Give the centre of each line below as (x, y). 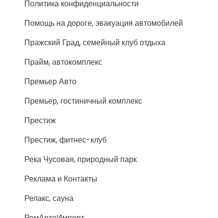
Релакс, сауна (49, 198)
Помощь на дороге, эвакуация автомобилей (104, 23)
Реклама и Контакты (61, 179)
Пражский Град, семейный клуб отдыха (95, 43)
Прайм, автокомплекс (63, 62)
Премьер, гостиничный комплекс (83, 101)
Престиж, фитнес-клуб (65, 140)
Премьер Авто (50, 82)
